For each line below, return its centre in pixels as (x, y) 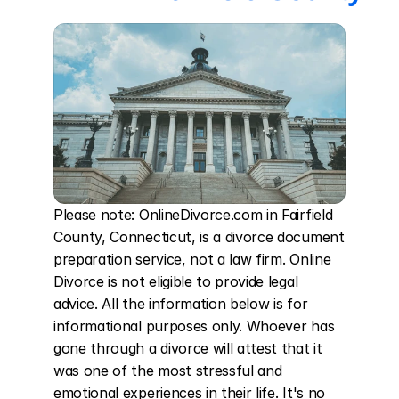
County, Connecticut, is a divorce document (199, 237)
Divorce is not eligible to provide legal (176, 281)
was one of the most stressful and (168, 370)
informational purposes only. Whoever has (194, 326)
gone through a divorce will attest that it (188, 348)
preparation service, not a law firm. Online (192, 259)
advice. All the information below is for (181, 304)
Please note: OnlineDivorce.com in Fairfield (193, 215)
